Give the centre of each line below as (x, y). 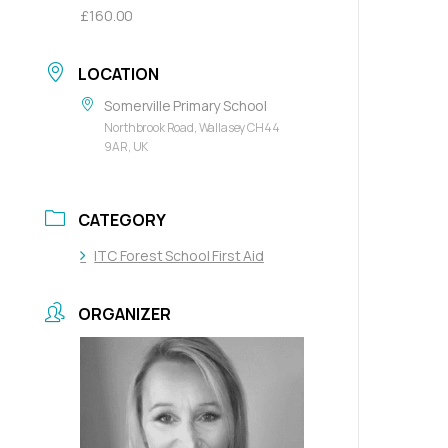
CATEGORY (122, 220)
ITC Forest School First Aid (179, 255)
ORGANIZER (125, 314)
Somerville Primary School (186, 105)
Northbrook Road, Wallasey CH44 (192, 127)
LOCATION (118, 74)
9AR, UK (126, 146)
